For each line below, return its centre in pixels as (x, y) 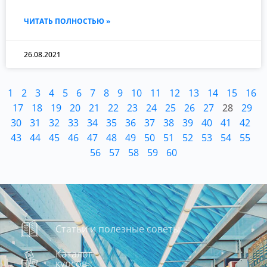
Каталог (74, 254)
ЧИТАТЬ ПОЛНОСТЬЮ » (67, 21)
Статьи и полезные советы (118, 229)
